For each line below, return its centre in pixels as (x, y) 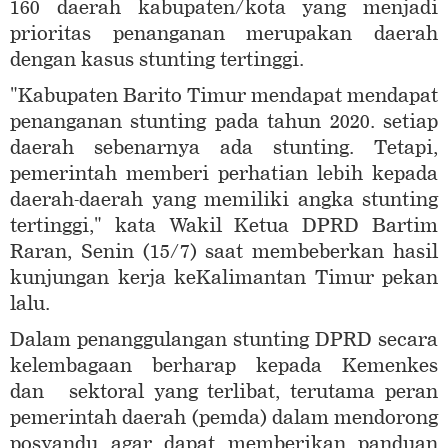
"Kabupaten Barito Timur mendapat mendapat (224, 96)
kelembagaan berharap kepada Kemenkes (224, 366)
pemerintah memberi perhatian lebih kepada (224, 174)
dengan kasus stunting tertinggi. (157, 60)
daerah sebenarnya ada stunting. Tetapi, (224, 148)
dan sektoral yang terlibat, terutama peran (224, 392)
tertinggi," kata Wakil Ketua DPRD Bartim (224, 226)
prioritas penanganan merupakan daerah (224, 34)
